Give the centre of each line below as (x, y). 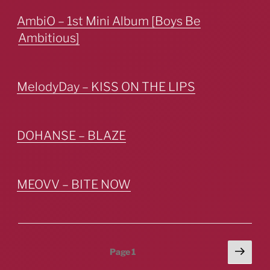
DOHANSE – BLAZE (71, 135)
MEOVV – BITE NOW (74, 184)
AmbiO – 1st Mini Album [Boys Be (109, 21)
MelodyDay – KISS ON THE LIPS (106, 87)
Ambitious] (49, 38)
